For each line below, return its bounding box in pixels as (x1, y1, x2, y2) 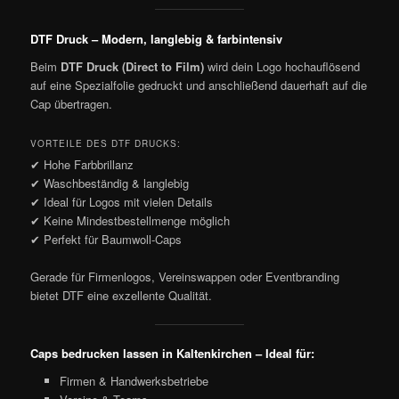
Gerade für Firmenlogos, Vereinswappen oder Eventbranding (30, 268, 340, 286)
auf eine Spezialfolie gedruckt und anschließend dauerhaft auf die (30, 77, 368, 94)
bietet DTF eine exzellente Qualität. (30, 287, 213, 305)
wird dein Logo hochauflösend (204, 58, 361, 76)
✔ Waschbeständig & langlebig (30, 175, 190, 192)
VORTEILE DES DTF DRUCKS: (30, 137, 182, 151)
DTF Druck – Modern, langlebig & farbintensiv (30, 29, 283, 47)
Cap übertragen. (30, 95, 113, 113)
